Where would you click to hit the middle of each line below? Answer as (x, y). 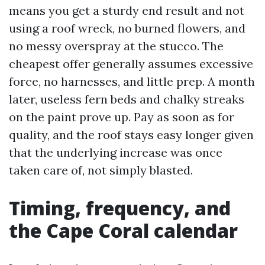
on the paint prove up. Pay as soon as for (122, 117)
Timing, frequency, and (120, 208)
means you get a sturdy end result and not (127, 10)
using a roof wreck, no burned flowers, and (127, 28)
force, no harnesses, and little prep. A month (132, 81)
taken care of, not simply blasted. (101, 170)
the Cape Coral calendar (123, 230)
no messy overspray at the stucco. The (116, 46)
